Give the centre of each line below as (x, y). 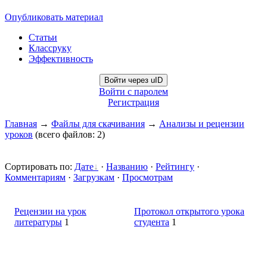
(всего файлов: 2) (69, 134)
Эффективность (61, 59)
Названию (127, 167)
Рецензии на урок (50, 211)
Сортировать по (37, 167)
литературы (38, 222)
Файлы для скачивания (98, 124)
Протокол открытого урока (189, 211)
